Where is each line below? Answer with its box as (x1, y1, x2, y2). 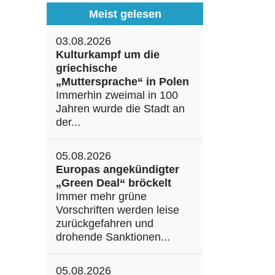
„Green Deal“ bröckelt (56, 177, 171, 189)
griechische (56, 62, 117, 74)
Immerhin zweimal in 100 (56, 89, 178, 101)
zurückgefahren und (56, 217, 153, 230)
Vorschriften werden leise (56, 204, 179, 216)
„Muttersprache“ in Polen (56, 76, 189, 88)
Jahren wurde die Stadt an (56, 103, 185, 115)
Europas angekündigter (56, 163, 179, 176)
